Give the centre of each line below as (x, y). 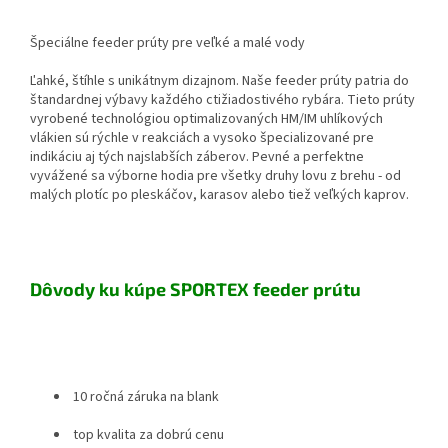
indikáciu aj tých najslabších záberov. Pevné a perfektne (197, 156)
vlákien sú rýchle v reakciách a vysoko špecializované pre (202, 137)
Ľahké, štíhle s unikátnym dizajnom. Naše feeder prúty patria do (219, 80)
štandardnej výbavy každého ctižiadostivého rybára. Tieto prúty (222, 99)
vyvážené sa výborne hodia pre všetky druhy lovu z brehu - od (215, 175)
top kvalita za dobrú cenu (147, 434)
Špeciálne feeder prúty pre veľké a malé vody (167, 42)
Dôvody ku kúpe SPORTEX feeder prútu (195, 288)
